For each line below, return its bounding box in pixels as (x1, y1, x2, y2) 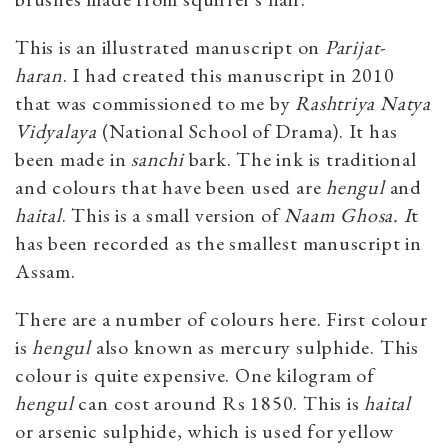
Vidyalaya (15, 117, 98, 144)
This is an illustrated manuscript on (15, 33, 325, 60)
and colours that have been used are (15, 173, 327, 200)
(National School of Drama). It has (97, 117, 398, 144)
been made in (15, 145, 132, 172)
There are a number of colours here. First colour (15, 305, 428, 332)
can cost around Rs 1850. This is (73, 389, 365, 416)
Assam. (15, 257, 76, 284)
